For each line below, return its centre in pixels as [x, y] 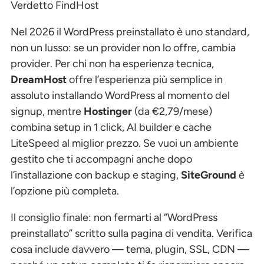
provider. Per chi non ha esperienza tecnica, [112, 63]
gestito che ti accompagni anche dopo [101, 159]
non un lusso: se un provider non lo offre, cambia [123, 47]
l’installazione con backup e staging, [96, 175]
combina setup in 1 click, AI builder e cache [111, 127]
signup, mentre [47, 111]
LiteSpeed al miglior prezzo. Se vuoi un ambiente [125, 143]
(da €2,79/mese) [172, 111]
